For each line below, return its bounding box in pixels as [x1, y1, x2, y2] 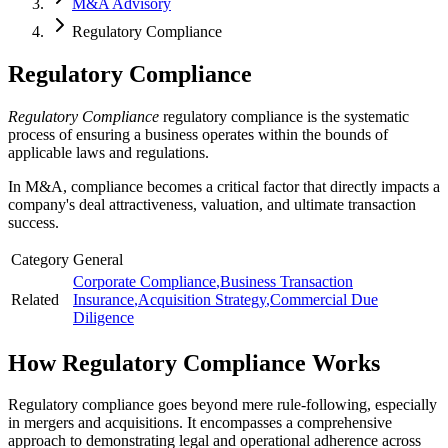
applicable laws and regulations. [8, 143, 209, 161]
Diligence [73, 308, 134, 326]
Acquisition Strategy [138, 290, 266, 308]
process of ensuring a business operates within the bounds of [8, 125, 388, 143]
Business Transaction [220, 272, 353, 290]
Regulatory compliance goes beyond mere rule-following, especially [8, 396, 437, 414]
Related [11, 290, 59, 308]
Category [11, 250, 69, 268]
